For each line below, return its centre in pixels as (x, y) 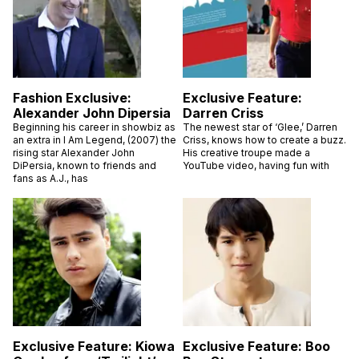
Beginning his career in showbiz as (94, 127)
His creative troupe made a (246, 152)
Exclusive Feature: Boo (256, 346)
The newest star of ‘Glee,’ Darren (260, 127)
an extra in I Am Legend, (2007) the (95, 139)
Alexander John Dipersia (92, 113)
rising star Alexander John (74, 152)
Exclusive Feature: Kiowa (94, 346)
